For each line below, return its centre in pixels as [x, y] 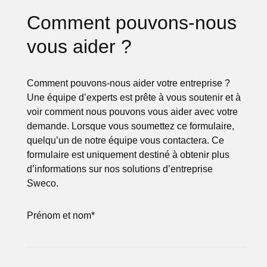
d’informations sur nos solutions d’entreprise [120, 169]
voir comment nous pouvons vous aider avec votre [133, 112]
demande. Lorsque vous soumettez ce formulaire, [131, 126]
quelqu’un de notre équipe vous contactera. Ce [126, 141]
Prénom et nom [59, 216]
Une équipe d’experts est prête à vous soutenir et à [134, 98]
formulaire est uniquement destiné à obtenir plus [128, 155]
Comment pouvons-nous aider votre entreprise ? [129, 83]
